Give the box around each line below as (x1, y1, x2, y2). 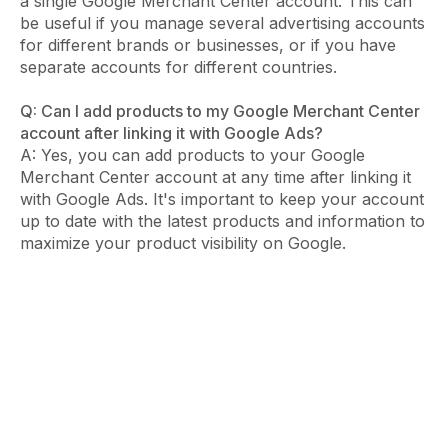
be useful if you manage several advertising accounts (20, 13, 425, 34)
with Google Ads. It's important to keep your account (20, 189, 424, 210)
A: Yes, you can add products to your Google (20, 145, 365, 166)
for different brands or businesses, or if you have (20, 35, 396, 56)
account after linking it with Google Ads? (20, 123, 323, 144)
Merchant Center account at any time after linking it (20, 167, 411, 188)
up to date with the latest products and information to (20, 211, 425, 232)
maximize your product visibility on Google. (20, 233, 346, 254)
